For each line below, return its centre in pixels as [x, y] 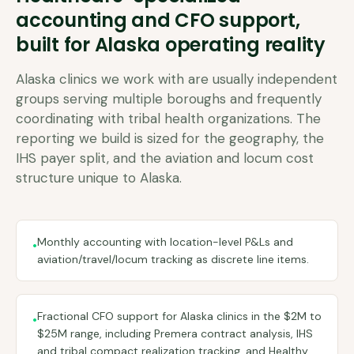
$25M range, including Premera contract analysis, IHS [175, 333]
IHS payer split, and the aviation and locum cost [165, 158]
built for [53, 45]
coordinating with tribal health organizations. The [168, 119]
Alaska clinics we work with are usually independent [177, 79]
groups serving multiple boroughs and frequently [169, 99]
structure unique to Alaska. [99, 178]
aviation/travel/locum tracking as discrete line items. [173, 259]
